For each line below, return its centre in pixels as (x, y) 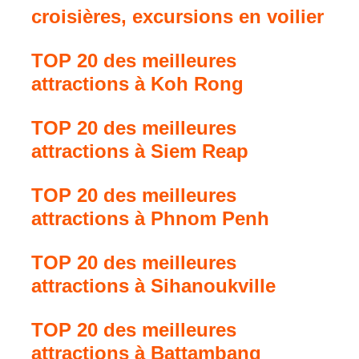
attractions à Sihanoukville (154, 285)
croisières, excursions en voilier (178, 16)
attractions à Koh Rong (138, 83)
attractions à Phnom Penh (151, 218)
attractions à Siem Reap (140, 151)
